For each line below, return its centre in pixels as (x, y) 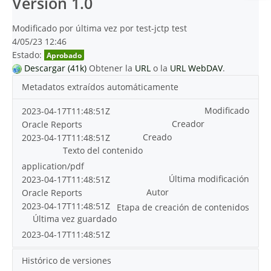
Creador (188, 124)
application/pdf (53, 166)
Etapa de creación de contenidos (183, 207)
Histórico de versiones (67, 260)
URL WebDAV (196, 68)
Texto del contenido (103, 150)
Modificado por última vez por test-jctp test (100, 28)
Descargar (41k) (55, 68)
